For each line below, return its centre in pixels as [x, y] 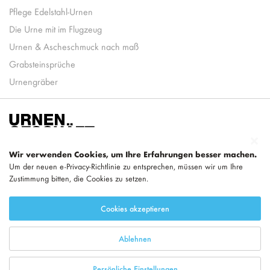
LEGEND [158, 190]
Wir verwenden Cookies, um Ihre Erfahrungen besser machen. [133, 154]
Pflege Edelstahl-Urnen [51, 11]
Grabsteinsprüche [42, 64]
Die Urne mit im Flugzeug [55, 29]
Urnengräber [33, 81]
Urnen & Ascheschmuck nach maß [74, 46]
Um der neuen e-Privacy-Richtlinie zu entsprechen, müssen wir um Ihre [126, 166]
